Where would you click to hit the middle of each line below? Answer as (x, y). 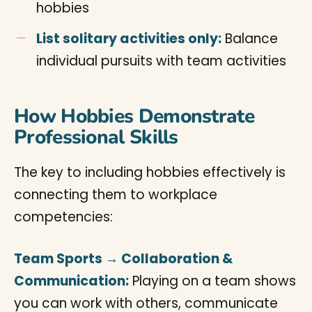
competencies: (63, 217)
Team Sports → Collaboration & (124, 259)
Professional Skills (96, 137)
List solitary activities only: (129, 39)
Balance (250, 39)
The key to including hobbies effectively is (150, 172)
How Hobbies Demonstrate (134, 116)
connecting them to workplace (116, 195)
